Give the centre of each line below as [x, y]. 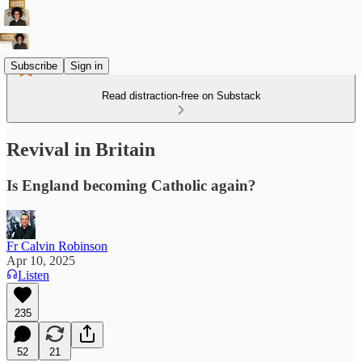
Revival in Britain [81, 149]
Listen [34, 275]
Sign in [86, 65]
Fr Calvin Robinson [57, 246]
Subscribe [34, 65]
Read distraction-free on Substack [181, 96]
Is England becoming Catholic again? [131, 185]
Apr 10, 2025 [41, 260]
